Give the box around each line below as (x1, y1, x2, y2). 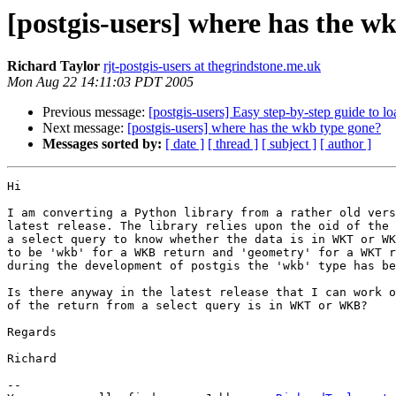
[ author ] (320, 136, 371, 152)
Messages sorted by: (42, 136, 162, 152)
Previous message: (42, 104, 148, 120)
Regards (7, 325, 57, 339)
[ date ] (165, 136, 204, 152)
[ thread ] (208, 136, 258, 152)
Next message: (42, 120, 127, 136)
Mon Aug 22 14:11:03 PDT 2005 (7, 74, 194, 90)
